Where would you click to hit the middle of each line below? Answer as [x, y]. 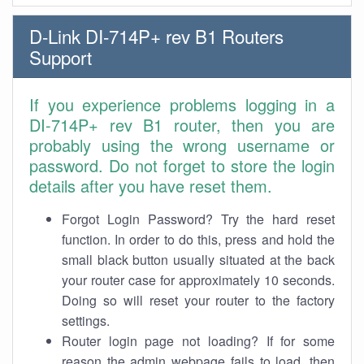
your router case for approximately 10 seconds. [198, 280]
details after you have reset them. [151, 186]
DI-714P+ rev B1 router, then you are [182, 125]
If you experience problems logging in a [182, 104]
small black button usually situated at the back [198, 260]
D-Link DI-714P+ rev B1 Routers [156, 36]
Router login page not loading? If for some [198, 341]
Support [61, 57]
